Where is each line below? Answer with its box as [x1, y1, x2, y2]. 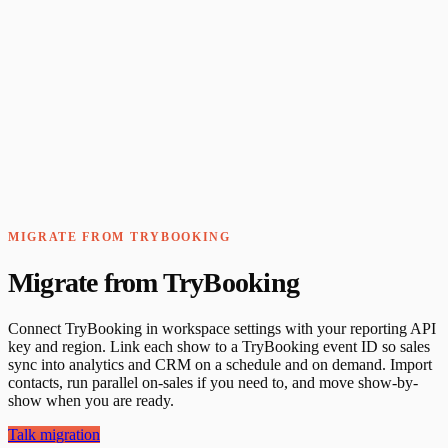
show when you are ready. [8, 392, 174, 410]
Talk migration [8, 426, 100, 444]
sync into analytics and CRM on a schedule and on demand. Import [8, 356, 432, 374]
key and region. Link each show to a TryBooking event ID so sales [8, 338, 430, 356]
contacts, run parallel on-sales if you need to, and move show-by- [8, 374, 418, 392]
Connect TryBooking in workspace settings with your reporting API [8, 320, 436, 338]
